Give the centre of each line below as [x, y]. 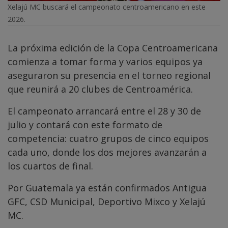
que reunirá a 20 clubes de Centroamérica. [100, 89]
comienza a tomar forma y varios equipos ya [105, 61]
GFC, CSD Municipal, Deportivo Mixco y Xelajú [107, 201]
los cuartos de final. [50, 166]
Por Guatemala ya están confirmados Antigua [107, 188]
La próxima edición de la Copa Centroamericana [113, 48]
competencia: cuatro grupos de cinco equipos [108, 138]
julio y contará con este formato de [85, 124]
